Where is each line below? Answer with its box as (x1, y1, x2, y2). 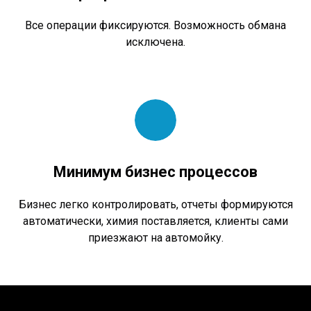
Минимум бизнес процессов (53, 162, 258, 180)
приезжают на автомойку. (87, 230, 224, 244)
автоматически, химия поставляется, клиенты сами (23, 214, 288, 228)
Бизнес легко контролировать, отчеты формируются (18, 197, 293, 211)
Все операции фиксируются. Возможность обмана (25, 18, 286, 32)
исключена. (126, 35, 185, 49)
